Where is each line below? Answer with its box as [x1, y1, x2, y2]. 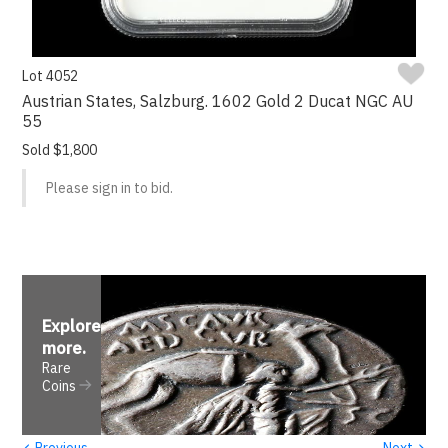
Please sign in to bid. [46, 179, 174, 198]
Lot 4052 [22, 67, 79, 86]
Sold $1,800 [22, 141, 98, 160]
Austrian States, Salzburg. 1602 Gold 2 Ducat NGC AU [22, 91, 415, 112]
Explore [42, 315, 102, 338]
